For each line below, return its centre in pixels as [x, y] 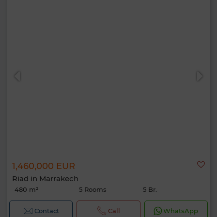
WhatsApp [181, 211]
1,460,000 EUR [44, 166]
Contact [46, 211]
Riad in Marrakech [45, 178]
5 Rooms [93, 189]
